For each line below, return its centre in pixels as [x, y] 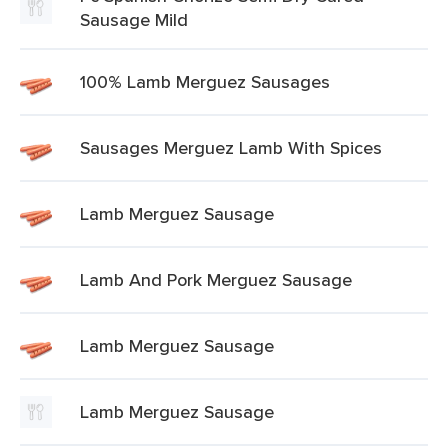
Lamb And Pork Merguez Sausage [216, 279]
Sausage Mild [134, 19]
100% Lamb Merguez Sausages [205, 81]
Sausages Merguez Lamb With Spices [231, 147]
